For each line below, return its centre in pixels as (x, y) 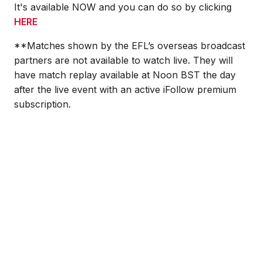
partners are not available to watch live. (104, 60)
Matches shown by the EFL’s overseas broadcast (136, 46)
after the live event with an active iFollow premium (125, 89)
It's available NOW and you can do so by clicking (123, 7)
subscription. (42, 104)
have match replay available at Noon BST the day (125, 75)
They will (213, 60)
